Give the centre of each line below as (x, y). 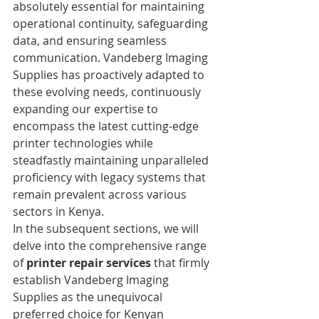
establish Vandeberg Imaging (92, 279)
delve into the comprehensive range (111, 245)
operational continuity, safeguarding (112, 23)
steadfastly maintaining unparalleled (112, 160)
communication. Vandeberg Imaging (112, 57)
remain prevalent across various (101, 194)
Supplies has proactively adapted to (110, 74)
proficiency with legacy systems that (111, 177)
